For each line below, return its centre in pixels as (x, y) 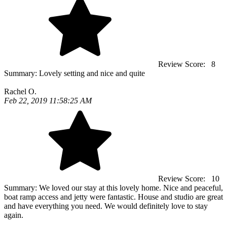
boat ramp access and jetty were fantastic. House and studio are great (113, 197)
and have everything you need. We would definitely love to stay (106, 206)
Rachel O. (20, 91)
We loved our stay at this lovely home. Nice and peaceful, (131, 188)
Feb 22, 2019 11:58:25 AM (48, 101)
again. (14, 215)
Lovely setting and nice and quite (92, 73)
